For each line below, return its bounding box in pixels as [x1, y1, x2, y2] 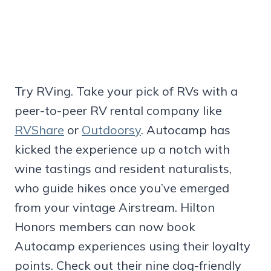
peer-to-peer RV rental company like [15, 102, 222, 118]
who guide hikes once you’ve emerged [15, 180, 229, 195]
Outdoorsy [82, 122, 141, 137]
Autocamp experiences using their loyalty [15, 238, 250, 253]
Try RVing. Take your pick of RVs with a [15, 83, 238, 99]
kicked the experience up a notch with [15, 141, 230, 157]
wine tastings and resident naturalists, [15, 160, 232, 176]
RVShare [15, 122, 64, 137]
